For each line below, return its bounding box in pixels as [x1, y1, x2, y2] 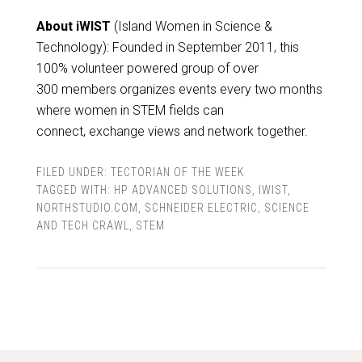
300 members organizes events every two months [36, 81, 322, 97]
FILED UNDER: [36, 165, 111, 179]
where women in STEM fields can [36, 102, 224, 118]
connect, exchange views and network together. [36, 123, 308, 139]
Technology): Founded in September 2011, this [36, 39, 299, 55]
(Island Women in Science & [110, 18, 272, 34]
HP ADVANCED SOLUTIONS [113, 183, 252, 196]
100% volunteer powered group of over [36, 60, 259, 76]
